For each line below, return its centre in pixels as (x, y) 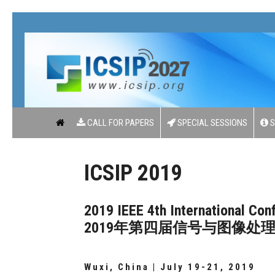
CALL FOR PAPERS (120, 122)
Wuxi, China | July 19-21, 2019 (170, 267)
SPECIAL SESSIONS (211, 122)
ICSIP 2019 (133, 173)
